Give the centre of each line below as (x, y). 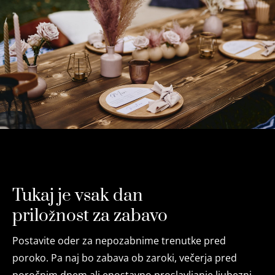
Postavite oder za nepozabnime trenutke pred (119, 241)
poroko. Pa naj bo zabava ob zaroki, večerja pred (125, 258)
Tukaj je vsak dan (78, 196)
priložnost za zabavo (90, 216)
